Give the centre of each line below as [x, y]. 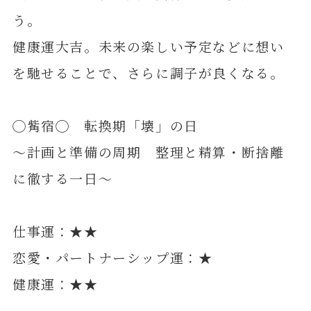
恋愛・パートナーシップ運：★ [112, 257]
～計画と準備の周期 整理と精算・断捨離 [148, 151]
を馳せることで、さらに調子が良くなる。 [148, 72]
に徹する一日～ [62, 178]
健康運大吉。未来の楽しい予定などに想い [148, 46]
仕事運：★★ [55, 230]
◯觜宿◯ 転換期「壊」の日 [105, 125]
